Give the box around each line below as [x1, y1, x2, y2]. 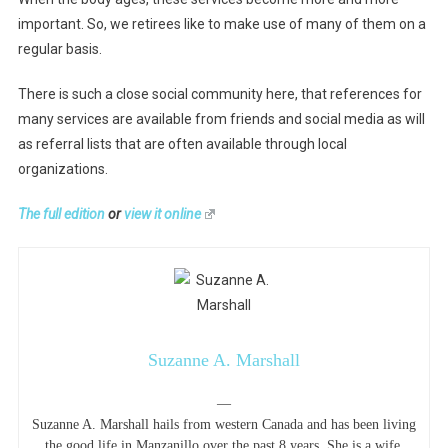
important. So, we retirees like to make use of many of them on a [17, 15, 426, 32]
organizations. [17, 160, 108, 177]
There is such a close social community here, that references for [17, 85, 422, 102]
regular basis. [17, 40, 105, 57]
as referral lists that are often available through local [17, 135, 347, 152]
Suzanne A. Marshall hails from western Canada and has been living [32, 416, 416, 432]
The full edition [17, 205, 105, 222]
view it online [123, 205, 201, 222]
